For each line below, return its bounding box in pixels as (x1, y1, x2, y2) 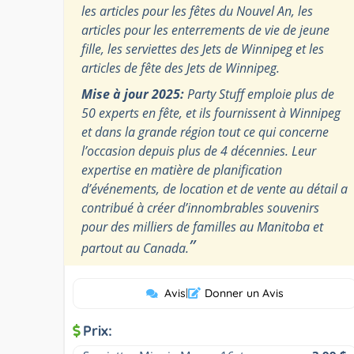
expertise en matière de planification (81, 160, 282, 179)
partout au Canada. (81, 239, 189, 257)
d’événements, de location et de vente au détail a (81, 179, 348, 198)
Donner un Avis (204, 285, 284, 300)
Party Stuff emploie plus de (184, 85, 334, 103)
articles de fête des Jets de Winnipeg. (81, 58, 280, 77)
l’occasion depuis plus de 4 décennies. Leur (81, 141, 316, 160)
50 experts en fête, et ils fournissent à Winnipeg (81, 104, 341, 122)
